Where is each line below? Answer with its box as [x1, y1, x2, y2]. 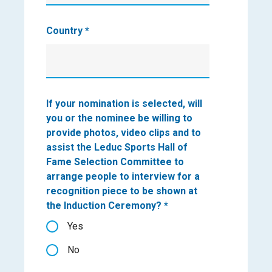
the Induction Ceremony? [46, 200, 164, 212]
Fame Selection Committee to [46, 156, 184, 168]
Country [46, 25, 85, 37]
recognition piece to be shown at [46, 185, 197, 197]
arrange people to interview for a [46, 171, 200, 183]
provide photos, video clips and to [46, 127, 201, 139]
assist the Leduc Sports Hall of [46, 141, 188, 154]
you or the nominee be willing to [46, 112, 192, 124]
